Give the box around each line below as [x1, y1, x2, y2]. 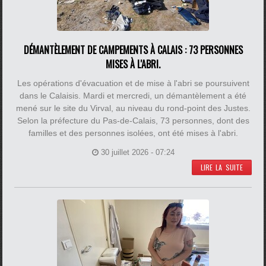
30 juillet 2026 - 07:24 [100, 148, 175, 157]
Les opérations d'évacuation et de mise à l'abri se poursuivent [17, 78, 249, 88]
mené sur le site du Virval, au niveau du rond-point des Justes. [15, 103, 251, 113]
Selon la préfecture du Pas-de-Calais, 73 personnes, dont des [17, 116, 249, 125]
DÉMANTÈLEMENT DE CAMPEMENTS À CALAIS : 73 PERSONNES [23, 43, 243, 57]
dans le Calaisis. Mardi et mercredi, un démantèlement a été [20, 91, 246, 100]
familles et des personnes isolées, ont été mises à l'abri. [28, 128, 238, 138]
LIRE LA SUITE [200, 162, 243, 172]
